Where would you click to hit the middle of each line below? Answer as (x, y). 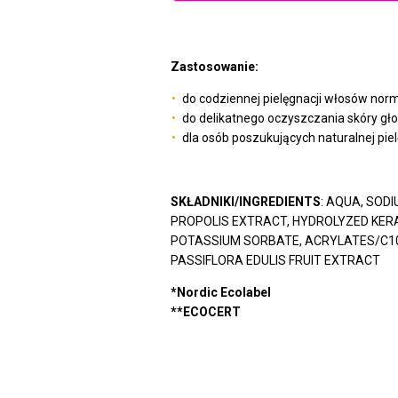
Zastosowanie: (215, 67)
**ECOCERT (206, 312)
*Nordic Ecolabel (221, 293)
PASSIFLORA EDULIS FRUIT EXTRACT (275, 261)
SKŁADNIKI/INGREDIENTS (246, 202)
